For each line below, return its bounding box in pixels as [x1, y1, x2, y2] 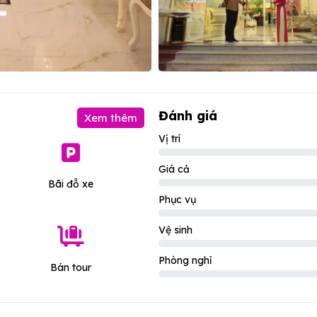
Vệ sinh [158, 224, 192, 236]
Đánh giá [158, 108, 217, 124]
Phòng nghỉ [158, 254, 212, 267]
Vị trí [158, 132, 180, 145]
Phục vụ [158, 193, 196, 206]
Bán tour [50, 261, 91, 274]
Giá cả [158, 163, 190, 175]
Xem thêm [84, 111, 137, 125]
